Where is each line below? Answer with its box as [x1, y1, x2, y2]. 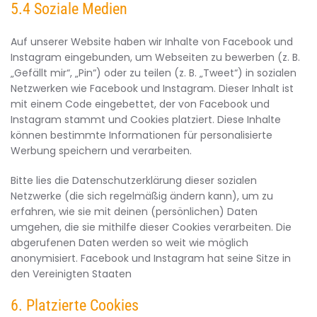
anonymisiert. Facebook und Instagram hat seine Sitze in [11, 251, 291, 265]
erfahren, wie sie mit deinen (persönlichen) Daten [11, 204, 258, 219]
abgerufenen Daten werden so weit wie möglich [11, 236, 248, 250]
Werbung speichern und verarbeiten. [11, 144, 192, 158]
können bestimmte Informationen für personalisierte [11, 128, 272, 142]
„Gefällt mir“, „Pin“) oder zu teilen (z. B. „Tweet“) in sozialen [11, 66, 296, 80]
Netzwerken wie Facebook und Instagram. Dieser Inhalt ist [11, 81, 294, 96]
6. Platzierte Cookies [11, 296, 139, 314]
